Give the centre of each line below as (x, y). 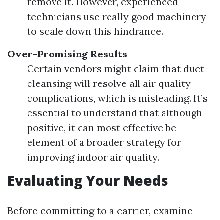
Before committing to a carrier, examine (100, 210)
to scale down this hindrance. (95, 31)
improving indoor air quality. (93, 157)
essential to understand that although (115, 113)
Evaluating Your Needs (88, 180)
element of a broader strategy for (104, 142)
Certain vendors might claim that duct (116, 69)
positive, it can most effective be (102, 127)
